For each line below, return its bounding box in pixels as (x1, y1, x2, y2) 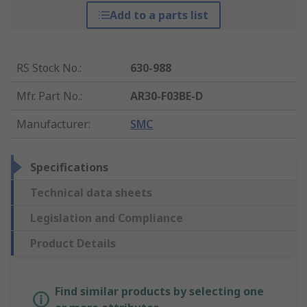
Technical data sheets (30, 185, 152, 201)
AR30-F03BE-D (130, 88, 204, 104)
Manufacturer (16, 116, 88, 132)
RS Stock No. (16, 60, 79, 76)
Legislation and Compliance (30, 210, 183, 226)
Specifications (30, 160, 108, 175)
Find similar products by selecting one (55, 284, 264, 299)
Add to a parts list (109, 8, 208, 23)
